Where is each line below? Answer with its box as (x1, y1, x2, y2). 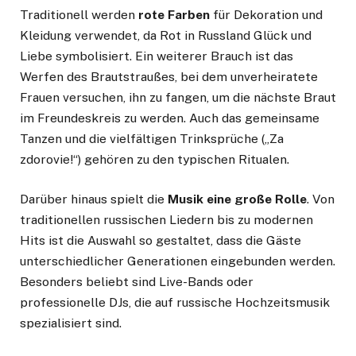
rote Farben (138, 7, 210, 23)
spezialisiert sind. (20, 315, 122, 331)
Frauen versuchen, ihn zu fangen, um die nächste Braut (20, 90, 336, 106)
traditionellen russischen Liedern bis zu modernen (20, 212, 313, 228)
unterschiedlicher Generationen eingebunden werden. (20, 253, 335, 269)
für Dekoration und (210, 7, 323, 23)
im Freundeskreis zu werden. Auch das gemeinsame (20, 110, 319, 126)
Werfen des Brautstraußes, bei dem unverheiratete (20, 69, 318, 85)
